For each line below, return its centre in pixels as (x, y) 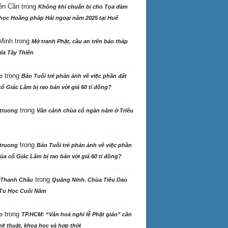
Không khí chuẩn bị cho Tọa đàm (83, 7)
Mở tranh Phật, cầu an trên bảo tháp (79, 41)
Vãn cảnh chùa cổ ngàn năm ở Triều (85, 110)
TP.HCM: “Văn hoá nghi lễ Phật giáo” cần (76, 214)
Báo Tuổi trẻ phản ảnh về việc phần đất (74, 76)
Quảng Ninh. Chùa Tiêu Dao (89, 180)
